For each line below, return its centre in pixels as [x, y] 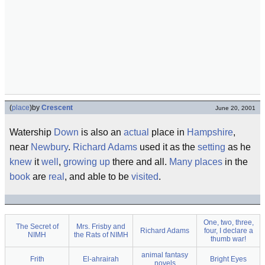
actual [136, 132]
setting [211, 147]
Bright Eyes [228, 259]
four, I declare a [228, 231]
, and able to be [98, 177]
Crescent [57, 108]
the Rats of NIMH [101, 235]
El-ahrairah [101, 259]
